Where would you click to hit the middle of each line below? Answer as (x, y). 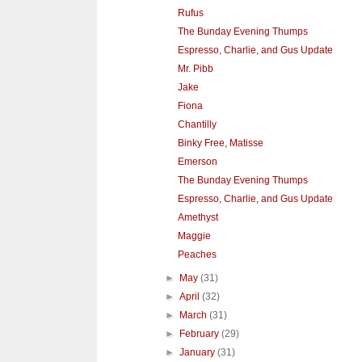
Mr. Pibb (195, 69)
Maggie (194, 236)
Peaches (197, 255)
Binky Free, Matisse (220, 143)
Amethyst (198, 218)
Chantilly (197, 125)
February (201, 334)
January (199, 353)
